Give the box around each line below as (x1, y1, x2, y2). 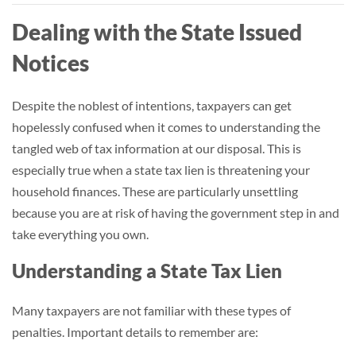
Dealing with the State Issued (12, 18, 302, 45)
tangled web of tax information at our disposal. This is (12, 141, 301, 156)
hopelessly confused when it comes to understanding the (12, 119, 320, 134)
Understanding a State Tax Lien (12, 259, 282, 282)
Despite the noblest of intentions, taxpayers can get (12, 98, 292, 113)
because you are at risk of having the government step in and (12, 205, 339, 220)
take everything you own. (12, 226, 149, 242)
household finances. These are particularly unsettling (12, 184, 298, 199)
